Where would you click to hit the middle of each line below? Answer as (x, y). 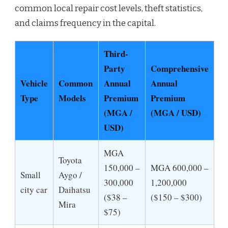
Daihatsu (75, 190)
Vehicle (34, 83)
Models (72, 98)
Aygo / (70, 175)
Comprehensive (180, 69)
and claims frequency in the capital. (85, 23)
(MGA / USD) (176, 113)
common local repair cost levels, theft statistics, (109, 9)
